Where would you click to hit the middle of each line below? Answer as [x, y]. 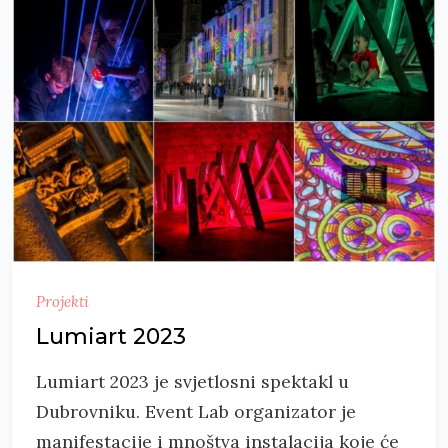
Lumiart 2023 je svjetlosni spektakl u [192, 381]
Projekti [62, 301]
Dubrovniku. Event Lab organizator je [196, 411]
